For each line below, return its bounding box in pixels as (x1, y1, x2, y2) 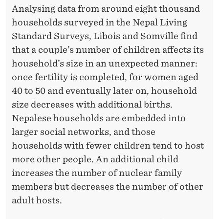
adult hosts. (12, 195, 64, 205)
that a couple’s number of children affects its (12, 44, 204, 55)
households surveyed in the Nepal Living (12, 17, 187, 27)
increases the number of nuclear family (12, 167, 182, 178)
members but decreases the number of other (12, 181, 203, 192)
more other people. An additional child (12, 153, 178, 164)
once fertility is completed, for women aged (12, 71, 198, 82)
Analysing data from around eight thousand (12, 3, 200, 14)
